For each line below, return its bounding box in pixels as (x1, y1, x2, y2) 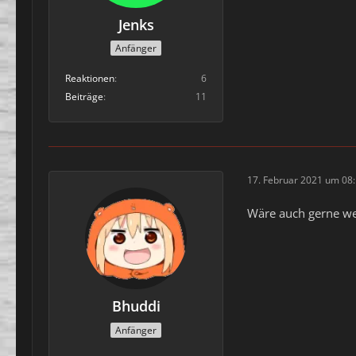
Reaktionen (65, 72, 114, 86)
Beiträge (65, 90, 103, 104)
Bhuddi (111, 296, 161, 316)
